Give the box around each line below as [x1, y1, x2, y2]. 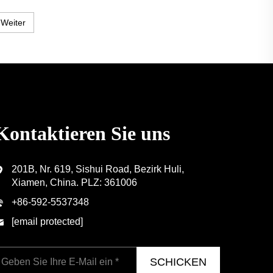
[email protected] [12, 216, 83, 227]
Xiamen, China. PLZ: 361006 [12, 177, 137, 188]
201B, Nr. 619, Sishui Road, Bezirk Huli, [12, 164, 184, 175]
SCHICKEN [150, 255, 207, 268]
